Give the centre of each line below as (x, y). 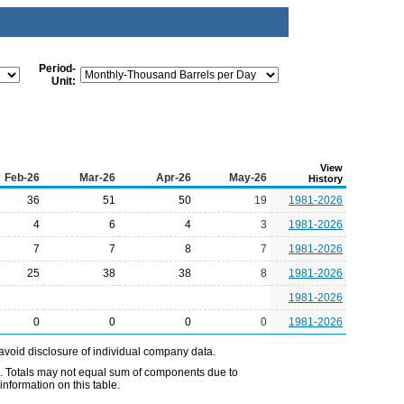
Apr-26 (174, 178)
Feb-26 (22, 178)
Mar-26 (97, 178)
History (326, 179)
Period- (57, 69)
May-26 (248, 178)
